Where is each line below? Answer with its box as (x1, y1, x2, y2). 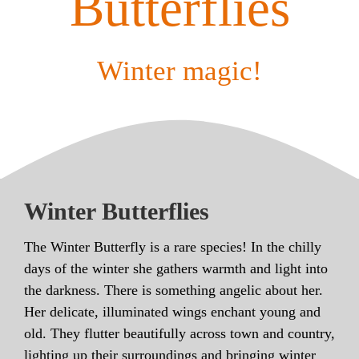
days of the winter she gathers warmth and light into (23, 260, 328, 276)
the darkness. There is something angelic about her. (23, 281, 323, 298)
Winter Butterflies (23, 197, 209, 224)
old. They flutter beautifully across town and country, (23, 325, 335, 341)
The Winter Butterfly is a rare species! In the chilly (23, 238, 321, 255)
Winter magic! (97, 54, 262, 87)
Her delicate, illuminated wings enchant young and (23, 303, 321, 320)
